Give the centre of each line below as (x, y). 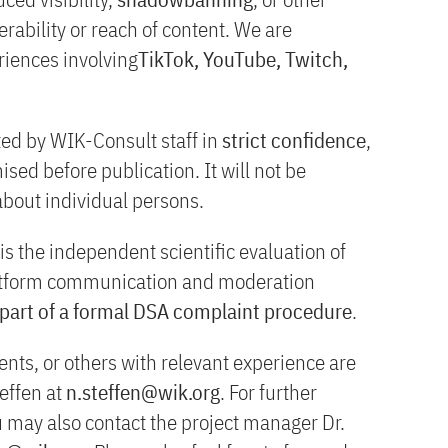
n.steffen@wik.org (143, 392)
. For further (268, 392)
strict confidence (294, 140)
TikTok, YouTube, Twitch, (243, 59)
